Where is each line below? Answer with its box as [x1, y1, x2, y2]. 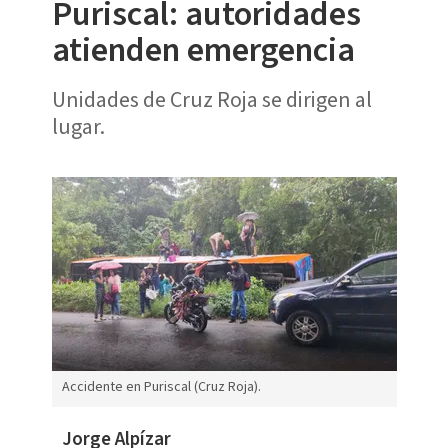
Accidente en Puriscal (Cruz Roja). [61, 377, 261, 398]
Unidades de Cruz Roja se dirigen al [51, 83, 372, 116]
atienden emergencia [51, 25, 355, 75]
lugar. [51, 110, 105, 143]
